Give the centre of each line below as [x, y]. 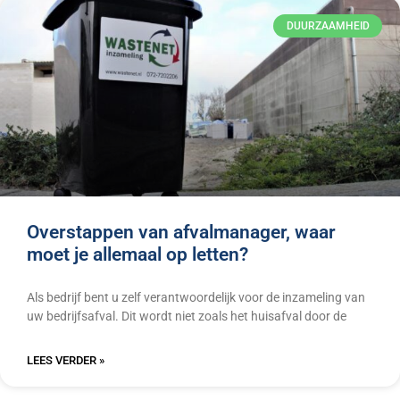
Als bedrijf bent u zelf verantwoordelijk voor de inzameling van [196, 298]
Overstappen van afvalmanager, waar [181, 233]
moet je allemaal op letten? [137, 255]
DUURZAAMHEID [328, 26]
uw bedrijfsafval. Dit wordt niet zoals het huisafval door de [187, 317]
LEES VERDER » [66, 361]
